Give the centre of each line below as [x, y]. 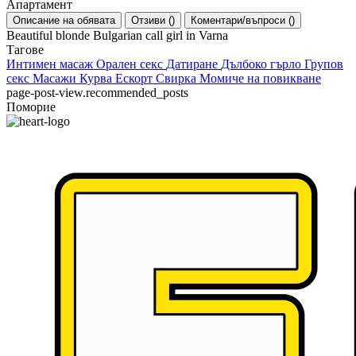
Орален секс [131, 64]
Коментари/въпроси [240, 20]
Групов [324, 64]
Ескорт [135, 78]
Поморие [31, 107]
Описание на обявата [64, 20]
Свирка [178, 78]
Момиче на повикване [260, 78]
